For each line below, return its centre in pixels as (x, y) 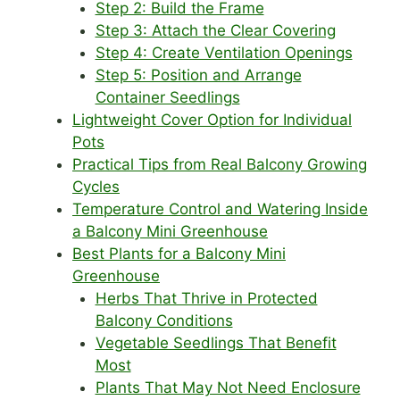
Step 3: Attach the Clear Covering (215, 30)
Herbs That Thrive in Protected (206, 298)
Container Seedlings (167, 97)
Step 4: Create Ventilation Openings (224, 52)
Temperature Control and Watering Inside (220, 208)
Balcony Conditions (164, 320)
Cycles (96, 186)
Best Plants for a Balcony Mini (179, 253)
